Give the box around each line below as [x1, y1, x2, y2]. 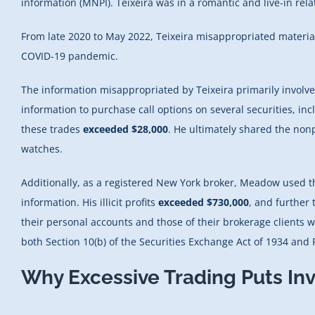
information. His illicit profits [21, 195, 158, 209]
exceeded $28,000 [83, 122, 168, 136]
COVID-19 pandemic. [21, 49, 121, 63]
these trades [21, 122, 83, 136]
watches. [21, 141, 63, 155]
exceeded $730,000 [158, 195, 249, 209]
